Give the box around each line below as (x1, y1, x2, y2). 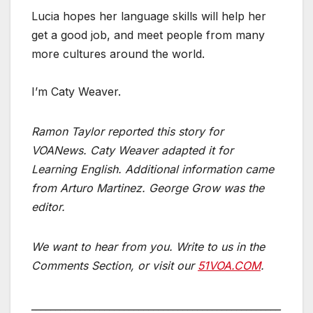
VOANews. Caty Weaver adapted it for (31, 143, 233, 158)
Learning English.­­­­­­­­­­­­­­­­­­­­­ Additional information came (31, 162, 274, 177)
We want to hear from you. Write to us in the (31, 240, 265, 254)
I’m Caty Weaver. (31, 85, 121, 99)
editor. (31, 200, 65, 214)
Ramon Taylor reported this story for (31, 124, 224, 139)
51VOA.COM (198, 259, 261, 273)
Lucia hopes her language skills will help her (31, 9, 266, 24)
